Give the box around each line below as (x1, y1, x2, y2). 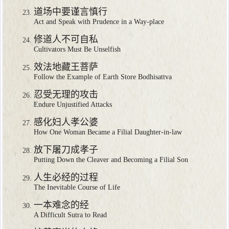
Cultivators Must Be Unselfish (34, 45, 121, 53)
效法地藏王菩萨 (34, 62, 98, 72)
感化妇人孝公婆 (34, 117, 98, 127)
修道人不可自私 (34, 34, 98, 44)
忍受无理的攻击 (34, 89, 98, 100)
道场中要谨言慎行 (34, 7, 107, 17)
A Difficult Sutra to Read (34, 211, 107, 219)
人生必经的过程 (34, 172, 98, 182)
